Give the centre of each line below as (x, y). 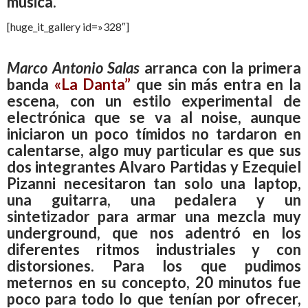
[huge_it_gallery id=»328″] (68, 26)
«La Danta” (92, 84)
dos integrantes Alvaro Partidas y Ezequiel (154, 166)
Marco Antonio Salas (74, 67)
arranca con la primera (221, 67)
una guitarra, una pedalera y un (154, 199)
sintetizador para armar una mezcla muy (154, 216)
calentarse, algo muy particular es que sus (154, 150)
